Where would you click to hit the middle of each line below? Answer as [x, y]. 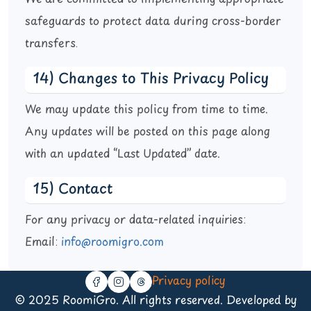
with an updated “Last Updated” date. [123, 154]
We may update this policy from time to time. [146, 110]
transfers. [51, 44]
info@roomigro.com [112, 243]
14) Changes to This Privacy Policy [151, 79]
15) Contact [73, 190]
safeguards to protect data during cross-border [153, 22]
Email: [43, 243]
